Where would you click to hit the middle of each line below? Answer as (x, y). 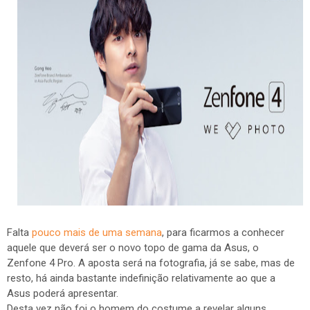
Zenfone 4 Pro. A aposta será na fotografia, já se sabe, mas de (151, 263)
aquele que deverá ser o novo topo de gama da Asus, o (133, 248)
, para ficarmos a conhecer (223, 232)
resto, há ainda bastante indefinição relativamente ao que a (141, 278)
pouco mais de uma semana (97, 232)
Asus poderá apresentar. (63, 293)
